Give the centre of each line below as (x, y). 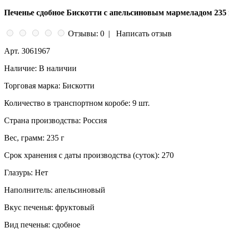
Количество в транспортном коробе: (67, 103)
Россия (94, 121)
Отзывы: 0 (86, 34)
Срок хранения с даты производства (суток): (82, 155)
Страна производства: (42, 121)
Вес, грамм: (24, 138)
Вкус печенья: (29, 208)
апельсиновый (79, 190)
